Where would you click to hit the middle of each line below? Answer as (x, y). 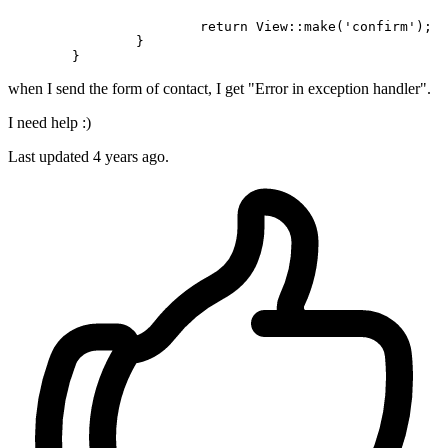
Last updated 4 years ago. (88, 157)
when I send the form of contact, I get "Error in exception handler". (219, 89)
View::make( (296, 27)
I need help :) (49, 123)
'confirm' (380, 27)
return (224, 27)
